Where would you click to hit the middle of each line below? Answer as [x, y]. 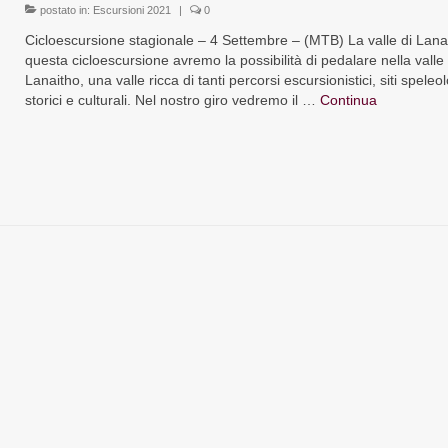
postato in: [64, 9]
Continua [348, 99]
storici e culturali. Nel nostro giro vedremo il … [172, 99]
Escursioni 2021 [131, 9]
